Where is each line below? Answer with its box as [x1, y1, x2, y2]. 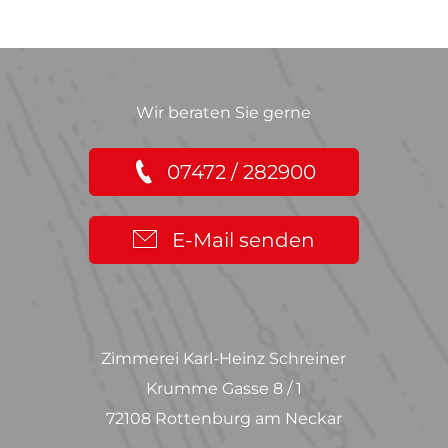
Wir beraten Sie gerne [136, 102, 312, 122]
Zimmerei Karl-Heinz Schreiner [101, 348, 347, 368]
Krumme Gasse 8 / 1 [145, 378, 302, 398]
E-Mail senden [172, 227, 316, 252]
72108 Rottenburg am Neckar [105, 408, 342, 428]
